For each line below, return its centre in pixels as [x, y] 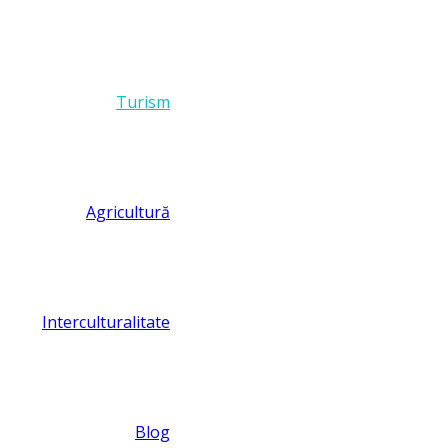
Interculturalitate [106, 322]
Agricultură [128, 212]
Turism [143, 102]
